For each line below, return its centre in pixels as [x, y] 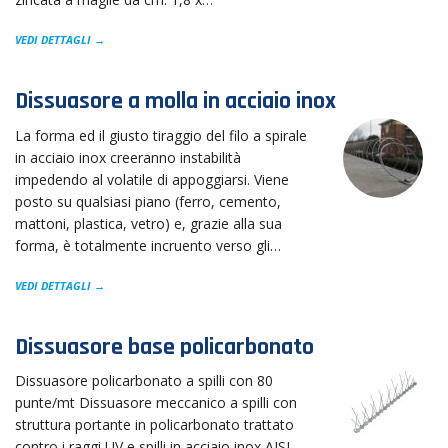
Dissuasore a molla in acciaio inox [175, 101]
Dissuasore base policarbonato [164, 346]
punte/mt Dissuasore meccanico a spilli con [156, 402]
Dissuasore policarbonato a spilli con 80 [144, 380]
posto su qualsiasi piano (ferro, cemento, [148, 201]
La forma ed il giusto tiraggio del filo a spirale [161, 135]
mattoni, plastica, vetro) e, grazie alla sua [148, 223]
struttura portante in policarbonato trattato [154, 424]
